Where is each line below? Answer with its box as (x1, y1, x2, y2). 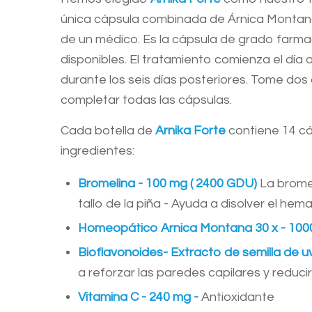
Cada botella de (61, 124, 155, 138)
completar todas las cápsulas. (61, 93, 232, 107)
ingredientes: (61, 144, 134, 158)
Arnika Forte (155, 124, 226, 138)
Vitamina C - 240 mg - (78, 290, 201, 304)
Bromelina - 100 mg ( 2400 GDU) (78, 177, 260, 191)
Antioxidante (201, 290, 274, 304)
